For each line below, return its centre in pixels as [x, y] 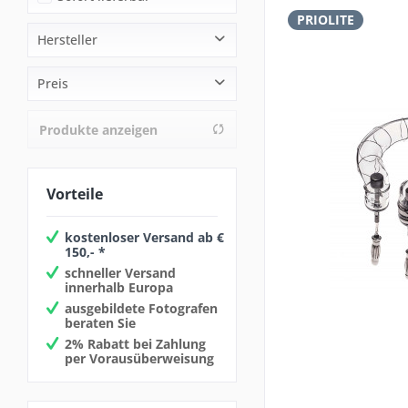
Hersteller [67, 40]
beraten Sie [100, 322]
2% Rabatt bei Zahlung [135, 343]
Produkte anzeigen [98, 130]
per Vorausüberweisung [139, 358]
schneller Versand [120, 272]
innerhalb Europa [119, 287]
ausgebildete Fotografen [141, 308]
